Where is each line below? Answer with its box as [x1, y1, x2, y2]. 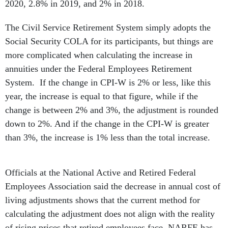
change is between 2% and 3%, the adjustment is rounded [5, 105, 218, 115]
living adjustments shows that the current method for [5, 195, 200, 205]
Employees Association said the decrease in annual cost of [5, 181, 220, 191]
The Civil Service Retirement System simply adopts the [5, 22, 211, 33]
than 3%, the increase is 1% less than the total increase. [5, 132, 210, 142]
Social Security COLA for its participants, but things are [5, 36, 213, 46]
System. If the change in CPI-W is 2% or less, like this [5, 77, 211, 88]
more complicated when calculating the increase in [5, 50, 192, 60]
